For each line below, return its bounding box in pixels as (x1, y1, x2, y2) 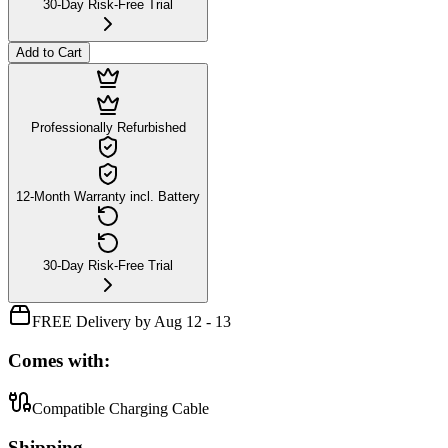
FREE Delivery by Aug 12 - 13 (32, 312, 231, 330)
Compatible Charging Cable (32, 400, 209, 418)
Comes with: (8, 349, 110, 371)
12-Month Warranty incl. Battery (16, 188, 200, 204)
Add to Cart (16, 44, 82, 60)
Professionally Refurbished (30, 119, 186, 135)
